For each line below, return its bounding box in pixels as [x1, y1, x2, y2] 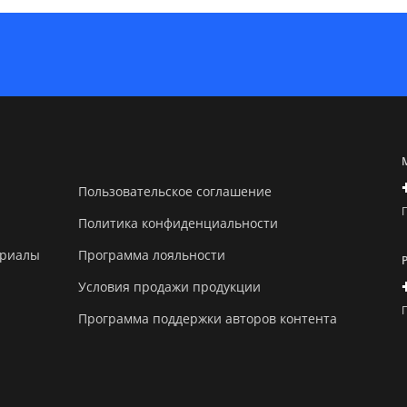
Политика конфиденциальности [78, 213, 279, 232]
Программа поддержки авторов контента [78, 309, 338, 327]
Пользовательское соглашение [78, 182, 273, 200]
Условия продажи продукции [78, 277, 262, 295]
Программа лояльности [78, 245, 226, 263]
